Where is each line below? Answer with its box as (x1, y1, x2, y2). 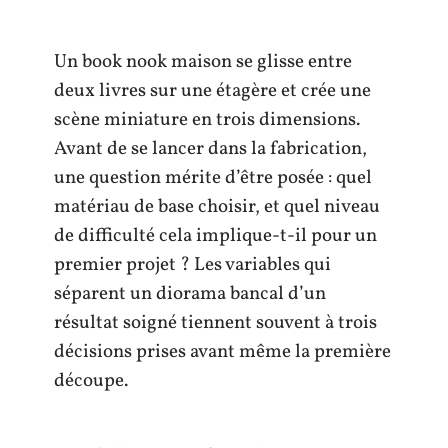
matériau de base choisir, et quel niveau (54, 194, 380, 220)
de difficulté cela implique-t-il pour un (54, 223, 377, 249)
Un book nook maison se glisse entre (54, 49, 352, 75)
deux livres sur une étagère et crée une (54, 78, 371, 104)
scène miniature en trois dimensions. (54, 107, 360, 133)
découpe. (54, 368, 128, 394)
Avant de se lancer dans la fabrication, (54, 136, 367, 162)
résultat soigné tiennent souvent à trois (54, 310, 377, 336)
